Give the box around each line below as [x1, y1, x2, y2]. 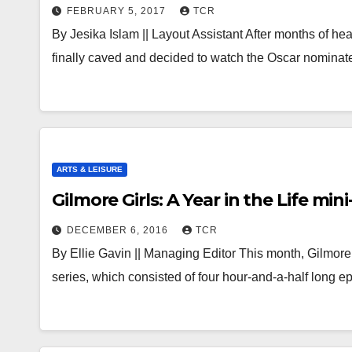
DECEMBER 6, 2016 [67, 225, 171, 236]
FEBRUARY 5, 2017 [67, 5, 169, 16]
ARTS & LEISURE [57, 165, 123, 174]
